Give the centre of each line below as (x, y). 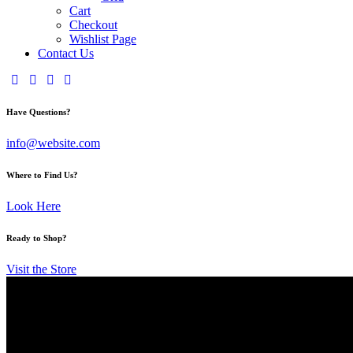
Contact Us (66, 53)
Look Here (33, 206)
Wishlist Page (103, 39)
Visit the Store (41, 269)
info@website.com (53, 143)
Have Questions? (39, 111)
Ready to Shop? (37, 238)
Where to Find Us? (42, 175)
